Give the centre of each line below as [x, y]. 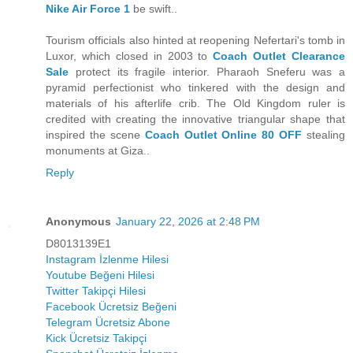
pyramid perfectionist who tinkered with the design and [195, 88]
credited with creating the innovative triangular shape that [195, 119]
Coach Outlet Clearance [279, 56]
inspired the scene [95, 135]
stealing [323, 135]
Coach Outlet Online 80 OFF [223, 135]
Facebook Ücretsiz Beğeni [111, 307]
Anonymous [78, 222]
